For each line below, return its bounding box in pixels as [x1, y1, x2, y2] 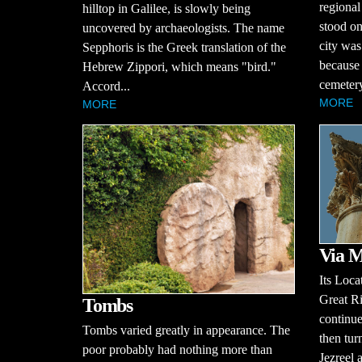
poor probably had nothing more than [82, 343, 272, 356]
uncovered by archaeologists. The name [82, 20, 284, 35]
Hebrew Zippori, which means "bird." [82, 59, 276, 74]
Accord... [82, 78, 130, 93]
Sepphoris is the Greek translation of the [82, 40, 286, 54]
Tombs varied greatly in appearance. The [82, 323, 290, 337]
